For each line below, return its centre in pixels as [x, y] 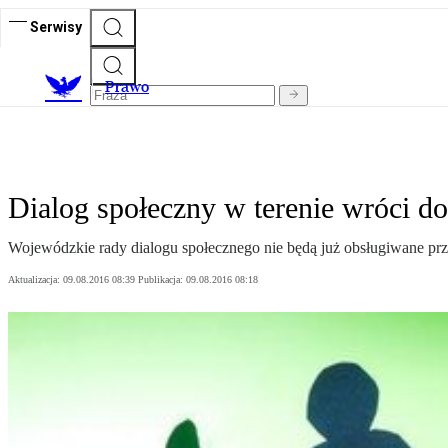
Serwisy [56, 26]
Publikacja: [162, 280]
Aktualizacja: [35, 280]
